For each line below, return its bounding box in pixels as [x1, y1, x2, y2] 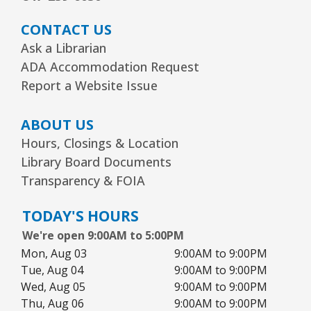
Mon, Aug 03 [21, 245, 87, 261]
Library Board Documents [21, 153, 171, 170]
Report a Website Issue [21, 76, 158, 94]
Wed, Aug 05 [21, 278, 85, 294]
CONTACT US [21, 19, 112, 39]
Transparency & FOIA [21, 171, 145, 189]
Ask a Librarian [21, 39, 106, 56]
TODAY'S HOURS [22, 205, 139, 226]
